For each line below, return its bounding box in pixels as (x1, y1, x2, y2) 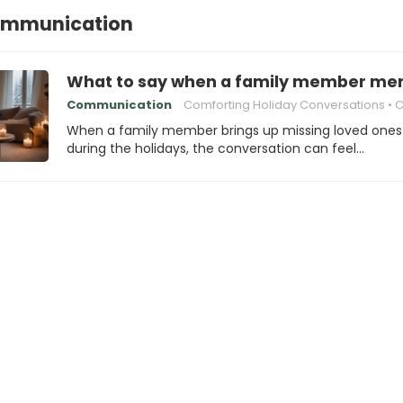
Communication (67, 96, 172, 113)
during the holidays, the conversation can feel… (67, 139, 364, 157)
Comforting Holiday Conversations (184, 96, 385, 113)
